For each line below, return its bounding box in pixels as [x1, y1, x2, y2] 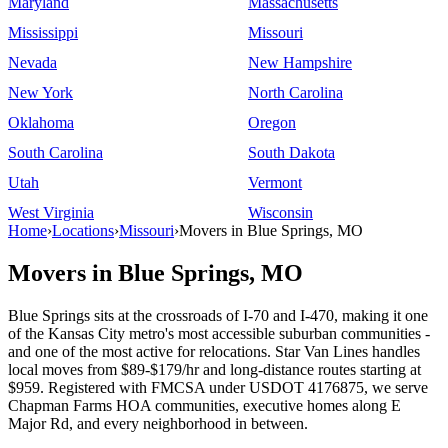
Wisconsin [248, 204, 313, 221]
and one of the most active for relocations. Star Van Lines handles [8, 342, 420, 360]
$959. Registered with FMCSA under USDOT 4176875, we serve [8, 378, 428, 396]
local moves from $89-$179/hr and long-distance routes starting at [8, 360, 421, 378]
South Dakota [248, 144, 335, 161]
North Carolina [248, 84, 343, 101]
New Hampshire [248, 54, 352, 71]
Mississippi [8, 24, 78, 41]
